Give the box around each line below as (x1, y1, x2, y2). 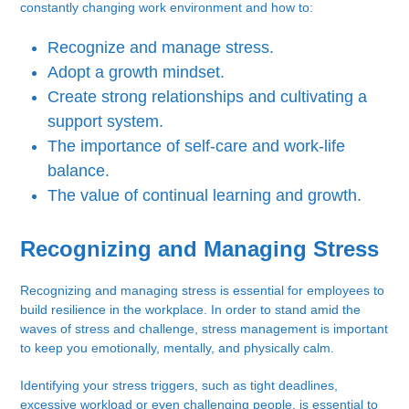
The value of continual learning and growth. (47, 186, 362, 205)
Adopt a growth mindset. (47, 63, 225, 82)
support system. (47, 112, 164, 131)
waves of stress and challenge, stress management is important (20, 321, 389, 337)
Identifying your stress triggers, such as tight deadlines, (20, 378, 339, 393)
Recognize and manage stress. (47, 38, 275, 58)
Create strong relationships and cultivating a (47, 88, 368, 107)
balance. (47, 162, 110, 181)
